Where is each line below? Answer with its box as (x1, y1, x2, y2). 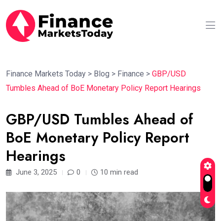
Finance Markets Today (6, 69, 86, 79)
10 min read (100, 168, 138, 177)
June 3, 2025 (14, 168, 57, 177)
